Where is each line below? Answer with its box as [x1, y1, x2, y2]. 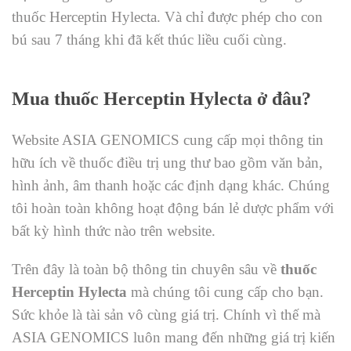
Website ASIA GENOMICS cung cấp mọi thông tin [12, 132, 324, 149]
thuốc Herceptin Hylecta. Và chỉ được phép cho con [12, 9, 323, 26]
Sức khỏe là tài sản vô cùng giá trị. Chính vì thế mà [12, 306, 320, 324]
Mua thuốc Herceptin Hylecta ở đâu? [12, 89, 311, 110]
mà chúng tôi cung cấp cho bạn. [127, 284, 324, 301]
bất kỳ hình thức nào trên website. [12, 223, 215, 240]
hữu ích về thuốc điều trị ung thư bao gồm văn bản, [12, 154, 323, 172]
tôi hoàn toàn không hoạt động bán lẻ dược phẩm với [12, 200, 334, 217]
